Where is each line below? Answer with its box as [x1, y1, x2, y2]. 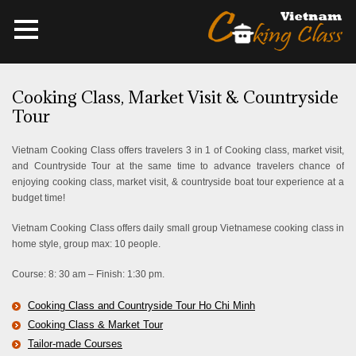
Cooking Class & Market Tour [28, 319, 163, 331]
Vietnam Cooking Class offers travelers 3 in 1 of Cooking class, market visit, [12, 145, 344, 156]
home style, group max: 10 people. [12, 238, 161, 250]
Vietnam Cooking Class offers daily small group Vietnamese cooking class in [12, 222, 344, 234]
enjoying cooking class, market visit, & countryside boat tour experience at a [12, 176, 344, 188]
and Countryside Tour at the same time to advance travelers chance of [12, 161, 344, 172]
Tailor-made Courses [28, 338, 122, 350]
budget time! [12, 192, 65, 203]
